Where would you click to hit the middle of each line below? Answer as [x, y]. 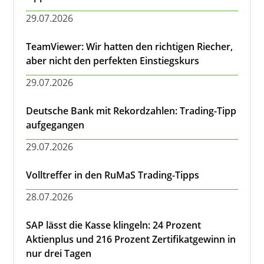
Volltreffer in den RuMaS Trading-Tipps [113, 175]
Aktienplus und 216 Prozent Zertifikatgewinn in [131, 239]
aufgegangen [55, 125]
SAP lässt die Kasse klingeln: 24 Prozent [113, 225]
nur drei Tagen [59, 253]
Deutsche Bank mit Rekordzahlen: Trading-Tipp [131, 111]
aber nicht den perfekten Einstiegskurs [113, 61]
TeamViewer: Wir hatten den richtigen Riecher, [129, 47]
